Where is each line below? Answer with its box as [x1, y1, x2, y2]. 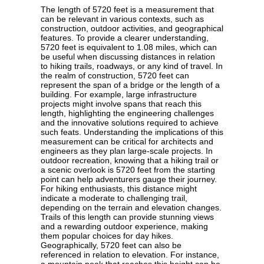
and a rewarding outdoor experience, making [41, 222, 208, 232]
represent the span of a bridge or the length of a [41, 80, 220, 90]
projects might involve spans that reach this [41, 99, 202, 109]
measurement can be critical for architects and [41, 137, 213, 147]
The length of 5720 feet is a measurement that [41, 5, 214, 15]
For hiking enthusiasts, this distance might [41, 184, 197, 194]
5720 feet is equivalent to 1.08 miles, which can [41, 42, 217, 52]
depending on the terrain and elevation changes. [41, 203, 222, 213]
